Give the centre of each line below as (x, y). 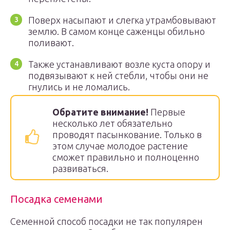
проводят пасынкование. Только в (127, 135)
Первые (167, 112)
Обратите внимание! (100, 112)
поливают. (51, 43)
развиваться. (80, 168)
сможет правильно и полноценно (126, 157)
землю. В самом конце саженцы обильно (117, 31)
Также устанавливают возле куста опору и (119, 64)
